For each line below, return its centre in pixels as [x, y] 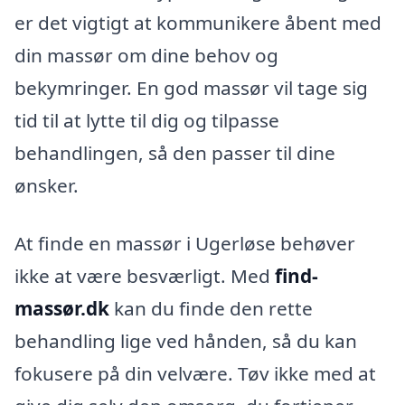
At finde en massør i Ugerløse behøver [185, 243]
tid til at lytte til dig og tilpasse [147, 120]
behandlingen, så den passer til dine [175, 152]
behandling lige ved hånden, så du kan [186, 340]
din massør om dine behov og [146, 55]
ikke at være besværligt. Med [145, 275]
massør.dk [62, 308]
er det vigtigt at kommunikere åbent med [198, 22]
